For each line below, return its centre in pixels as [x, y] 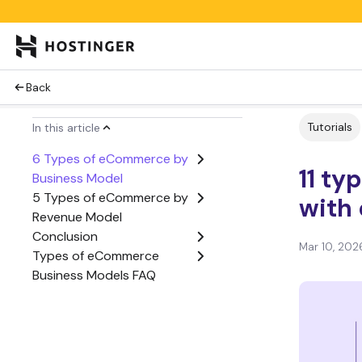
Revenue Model [77, 217]
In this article [66, 128]
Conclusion [65, 236]
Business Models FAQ [94, 275]
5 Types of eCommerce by [110, 198]
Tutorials [330, 127]
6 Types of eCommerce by [110, 159]
